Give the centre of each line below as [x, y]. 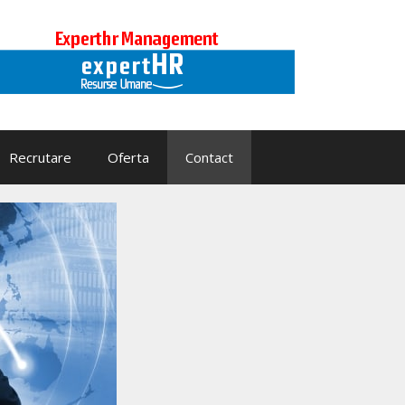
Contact [209, 157]
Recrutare [40, 157]
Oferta [128, 157]
